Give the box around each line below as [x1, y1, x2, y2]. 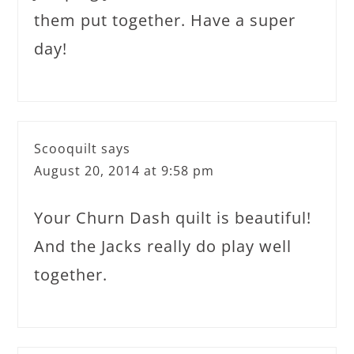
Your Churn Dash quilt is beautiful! [34, 206, 312, 228]
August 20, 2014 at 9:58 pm [34, 161, 215, 179]
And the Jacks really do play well [34, 235, 292, 257]
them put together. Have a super [34, 9, 296, 31]
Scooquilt [34, 139, 98, 157]
